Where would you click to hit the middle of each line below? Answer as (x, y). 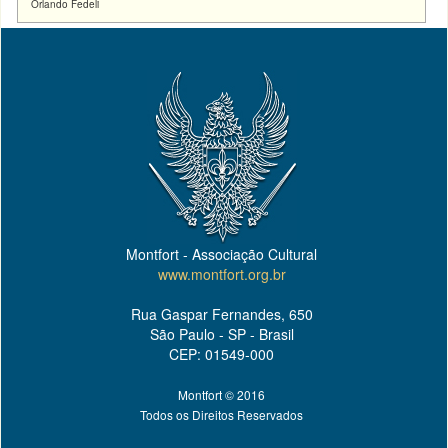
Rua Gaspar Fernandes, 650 (221, 314)
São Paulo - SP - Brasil (221, 334)
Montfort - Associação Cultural (221, 254)
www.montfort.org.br (221, 274)
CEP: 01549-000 (221, 354)
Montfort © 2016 (221, 394)
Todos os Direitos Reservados (221, 414)
